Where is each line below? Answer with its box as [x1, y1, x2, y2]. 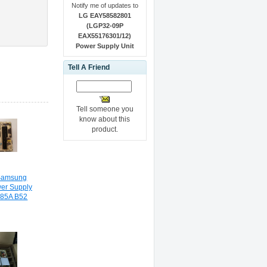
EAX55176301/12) [78, 32, 132, 39]
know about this [79, 114, 131, 123]
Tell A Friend [67, 63, 110, 72]
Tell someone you [76, 104, 133, 113]
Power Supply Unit [75, 42, 134, 49]
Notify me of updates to [71, 1, 138, 9]
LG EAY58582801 [78, 11, 131, 19]
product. [91, 125, 118, 133]
